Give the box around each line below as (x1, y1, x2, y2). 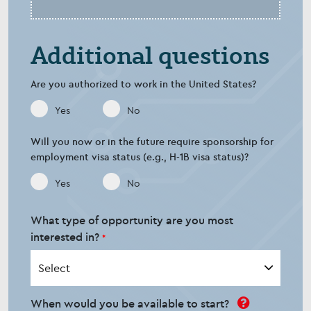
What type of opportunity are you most (31, 212, 233, 227)
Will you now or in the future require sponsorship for (31, 135, 274, 148)
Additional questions (31, 36, 269, 72)
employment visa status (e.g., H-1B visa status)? (31, 150, 249, 163)
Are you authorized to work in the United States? (31, 77, 256, 90)
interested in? (31, 229, 102, 244)
